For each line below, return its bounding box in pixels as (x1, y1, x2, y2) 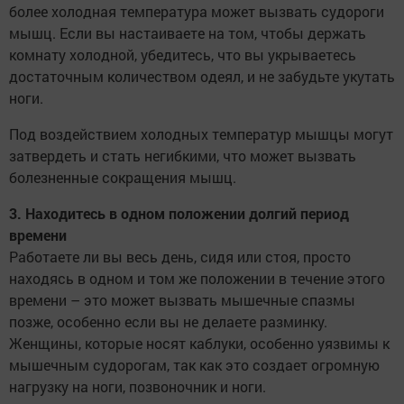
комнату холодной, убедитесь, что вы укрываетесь (9, 45, 356, 65)
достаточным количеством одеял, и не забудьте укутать (9, 67, 395, 87)
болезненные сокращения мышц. (9, 168, 236, 188)
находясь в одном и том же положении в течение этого (9, 269, 385, 289)
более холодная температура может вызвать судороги (9, 2, 384, 22)
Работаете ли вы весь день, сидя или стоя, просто (9, 247, 351, 267)
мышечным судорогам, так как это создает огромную (9, 355, 380, 375)
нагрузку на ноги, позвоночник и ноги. (9, 377, 266, 397)
